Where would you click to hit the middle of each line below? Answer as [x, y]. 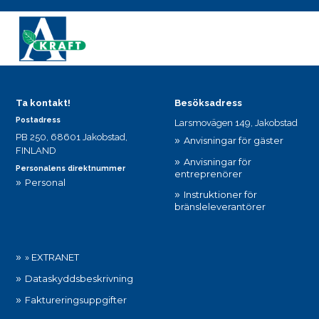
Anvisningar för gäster [233, 140]
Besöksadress [208, 103]
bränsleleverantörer [220, 206]
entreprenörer [208, 173]
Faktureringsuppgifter [76, 299]
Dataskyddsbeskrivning [79, 278]
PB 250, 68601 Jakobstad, [72, 137]
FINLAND [36, 150]
